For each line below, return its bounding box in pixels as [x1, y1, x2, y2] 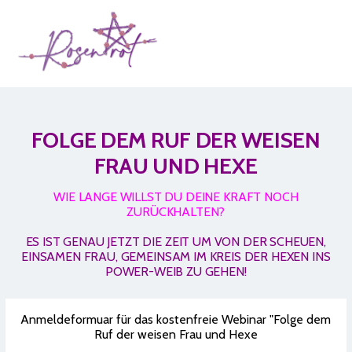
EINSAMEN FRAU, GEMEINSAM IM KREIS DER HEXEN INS [21, 248, 331, 264]
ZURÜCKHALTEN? [126, 203, 225, 219]
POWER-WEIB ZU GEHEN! [104, 263, 247, 279]
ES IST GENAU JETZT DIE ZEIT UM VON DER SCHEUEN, [25, 233, 327, 249]
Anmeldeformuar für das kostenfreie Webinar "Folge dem [20, 311, 332, 327]
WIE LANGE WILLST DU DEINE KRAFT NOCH [53, 189, 299, 204]
